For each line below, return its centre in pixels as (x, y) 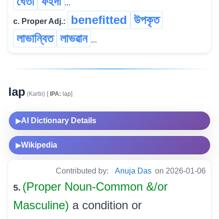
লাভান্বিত (35, 39)
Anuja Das (133, 171)
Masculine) (43, 205)
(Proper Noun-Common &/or (95, 187)
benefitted (99, 20)
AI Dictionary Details (59, 121)
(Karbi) (35, 94)
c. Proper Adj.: (39, 22)
